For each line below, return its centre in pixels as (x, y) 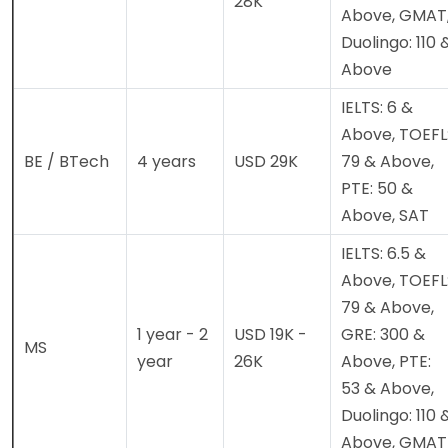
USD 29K (266, 162)
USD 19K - (270, 335)
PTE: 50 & (377, 189)
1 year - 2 (172, 335)
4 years (166, 162)
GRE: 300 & (383, 335)
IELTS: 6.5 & (383, 254)
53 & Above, (387, 389)
